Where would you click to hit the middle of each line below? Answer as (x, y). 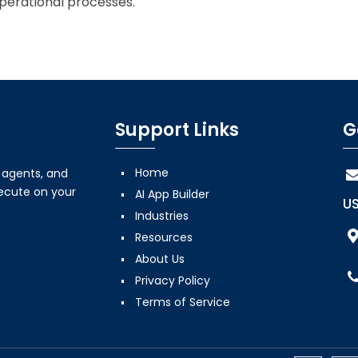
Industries (162, 215)
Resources (164, 237)
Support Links (177, 129)
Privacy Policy (173, 280)
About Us (160, 259)
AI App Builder (172, 194)
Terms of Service (183, 302)
